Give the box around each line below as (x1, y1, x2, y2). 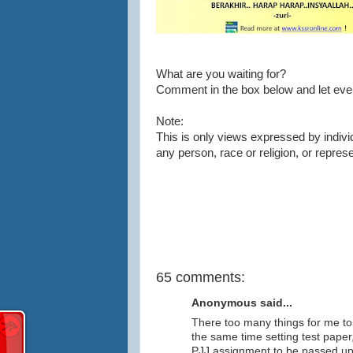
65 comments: (156, 269, 245, 285)
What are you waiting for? (156, 67, 286, 80)
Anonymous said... (191, 297, 292, 310)
